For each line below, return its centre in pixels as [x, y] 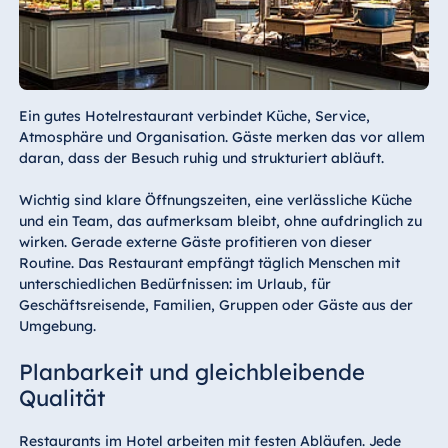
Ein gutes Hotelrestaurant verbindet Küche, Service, [194, 115]
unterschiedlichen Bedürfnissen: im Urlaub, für [174, 283]
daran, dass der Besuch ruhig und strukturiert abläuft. [201, 157]
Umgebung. [57, 325]
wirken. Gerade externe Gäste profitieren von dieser [195, 241]
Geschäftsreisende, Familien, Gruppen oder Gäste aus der [215, 304]
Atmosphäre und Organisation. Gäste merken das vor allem [221, 136]
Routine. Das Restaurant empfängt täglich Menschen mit [209, 262]
